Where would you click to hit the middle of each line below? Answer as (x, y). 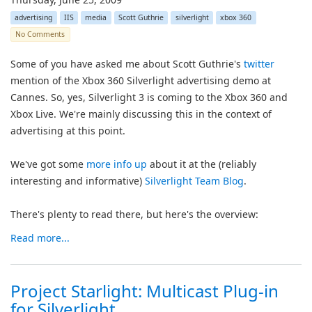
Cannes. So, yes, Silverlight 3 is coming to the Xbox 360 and (149, 97)
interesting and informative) (78, 181)
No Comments (40, 34)
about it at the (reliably (203, 164)
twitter (259, 64)
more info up (118, 164)
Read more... (40, 238)
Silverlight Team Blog (194, 181)
